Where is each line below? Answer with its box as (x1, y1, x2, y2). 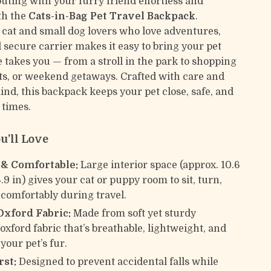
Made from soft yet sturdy (71, 208, 197, 219)
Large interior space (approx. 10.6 (78, 160, 241, 171)
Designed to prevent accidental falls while (16, 256, 219, 267)
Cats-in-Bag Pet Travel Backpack (28, 11, 196, 22)
